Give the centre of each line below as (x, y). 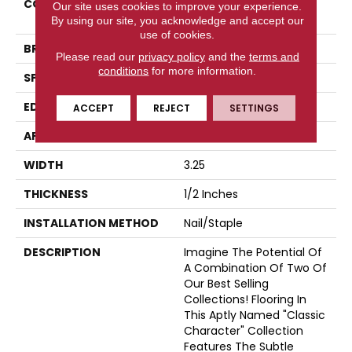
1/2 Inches (211, 194)
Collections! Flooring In (245, 300)
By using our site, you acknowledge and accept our (177, 20)
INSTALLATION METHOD (91, 224)
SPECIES (46, 78)
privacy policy (171, 56)
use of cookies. (178, 34)
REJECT (171, 108)
